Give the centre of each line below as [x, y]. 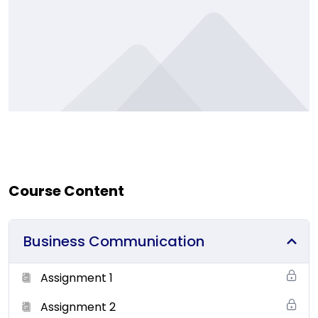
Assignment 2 [78, 307]
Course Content [66, 191]
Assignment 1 [77, 278]
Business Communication [114, 241]
